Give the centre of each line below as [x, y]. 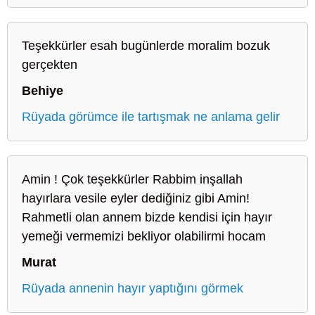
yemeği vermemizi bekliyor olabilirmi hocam [144, 236]
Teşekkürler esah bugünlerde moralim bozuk [146, 45]
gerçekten [50, 64]
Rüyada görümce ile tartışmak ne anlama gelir [151, 116]
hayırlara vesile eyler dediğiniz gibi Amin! [136, 198]
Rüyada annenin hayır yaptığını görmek [133, 288]
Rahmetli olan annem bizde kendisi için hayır [147, 217]
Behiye [43, 90]
